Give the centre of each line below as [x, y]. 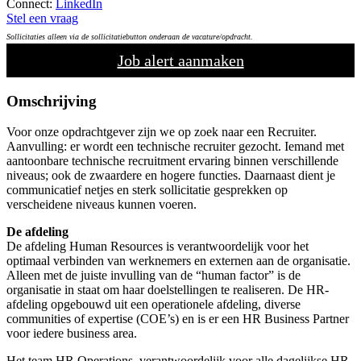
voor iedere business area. [72, 334]
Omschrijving [52, 101]
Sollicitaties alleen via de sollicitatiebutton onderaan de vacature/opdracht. [130, 37]
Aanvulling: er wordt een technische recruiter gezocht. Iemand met [175, 147]
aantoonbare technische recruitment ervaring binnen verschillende [172, 161]
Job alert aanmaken [180, 61]
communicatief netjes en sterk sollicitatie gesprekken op [147, 190]
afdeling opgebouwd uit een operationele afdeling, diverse [154, 305]
